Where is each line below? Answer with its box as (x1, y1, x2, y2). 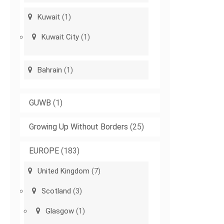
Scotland (41, 186, 71, 196)
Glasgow (45, 206, 74, 216)
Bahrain (37, 65, 62, 75)
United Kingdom (37, 166, 90, 176)
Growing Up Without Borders (29, 122, 128, 132)
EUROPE (29, 146, 59, 156)
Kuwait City (41, 32, 79, 42)
